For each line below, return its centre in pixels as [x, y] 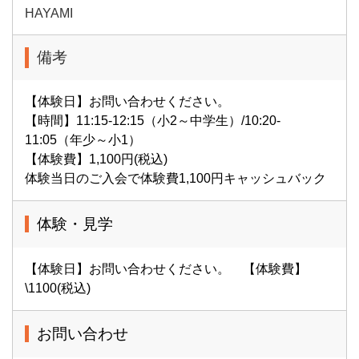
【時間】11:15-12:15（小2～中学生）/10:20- [153, 120]
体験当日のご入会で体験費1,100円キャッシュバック [175, 178]
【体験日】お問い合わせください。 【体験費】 [166, 268]
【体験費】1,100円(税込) [96, 159]
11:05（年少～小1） [83, 139]
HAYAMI [49, 13]
